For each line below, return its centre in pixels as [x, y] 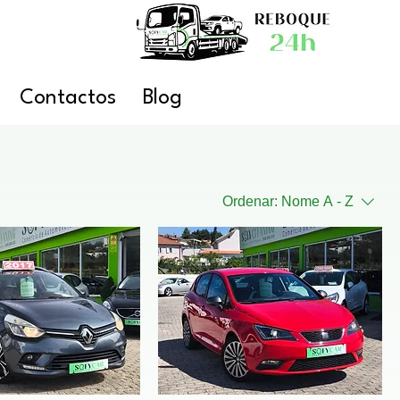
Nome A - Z [317, 201]
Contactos [67, 98]
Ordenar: [250, 201]
